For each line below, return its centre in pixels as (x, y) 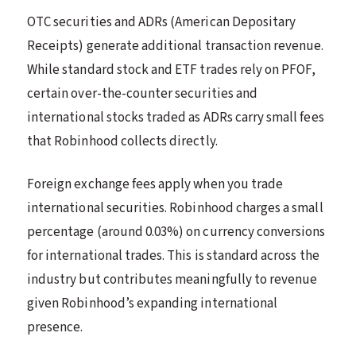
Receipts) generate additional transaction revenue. (176, 46)
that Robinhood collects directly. (122, 141)
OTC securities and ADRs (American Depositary (162, 22)
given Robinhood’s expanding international (153, 303)
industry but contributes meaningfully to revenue (172, 279)
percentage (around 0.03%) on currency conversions (176, 232)
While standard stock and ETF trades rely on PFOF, (172, 70)
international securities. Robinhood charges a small (175, 208)
